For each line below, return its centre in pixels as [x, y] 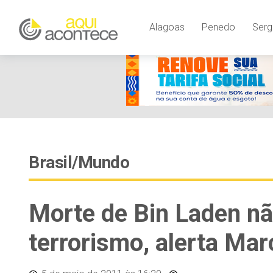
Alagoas [167, 27]
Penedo [218, 27]
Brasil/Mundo [79, 162]
